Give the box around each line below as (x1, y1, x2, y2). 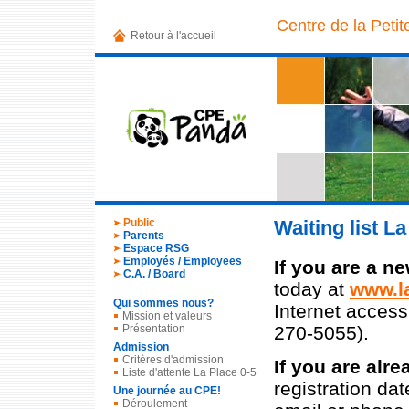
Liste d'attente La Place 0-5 (122, 365, 257, 379)
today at (274, 278, 350, 299)
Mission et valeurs (122, 309, 212, 322)
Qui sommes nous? (113, 296, 214, 309)
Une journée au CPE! (113, 383, 221, 397)
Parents (123, 228, 164, 242)
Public (123, 215, 155, 229)
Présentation (122, 321, 185, 335)
